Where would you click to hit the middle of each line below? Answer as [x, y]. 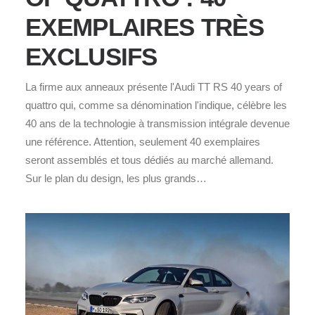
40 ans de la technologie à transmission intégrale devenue [157, 123]
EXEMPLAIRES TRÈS [144, 27]
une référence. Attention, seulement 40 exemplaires [143, 141]
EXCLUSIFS [91, 56]
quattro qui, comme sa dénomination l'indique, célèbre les [156, 105]
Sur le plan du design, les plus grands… [116, 178]
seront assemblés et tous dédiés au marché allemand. [149, 160]
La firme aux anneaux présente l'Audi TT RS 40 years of [154, 86]
